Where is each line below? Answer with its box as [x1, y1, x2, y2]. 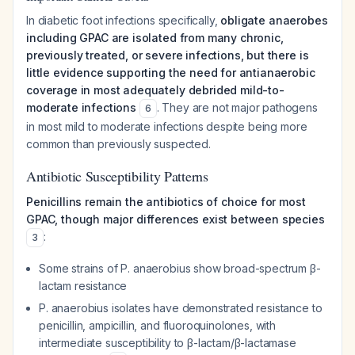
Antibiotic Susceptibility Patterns [26, 166, 208, 185]
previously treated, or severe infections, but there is [26, 48, 309, 62]
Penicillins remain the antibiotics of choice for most [26, 195, 306, 208]
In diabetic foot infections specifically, [26, 13, 221, 27]
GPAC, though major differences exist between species [26, 212, 325, 226]
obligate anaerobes [220, 13, 328, 27]
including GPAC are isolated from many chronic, [26, 31, 284, 44]
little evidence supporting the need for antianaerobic [26, 66, 315, 79]
